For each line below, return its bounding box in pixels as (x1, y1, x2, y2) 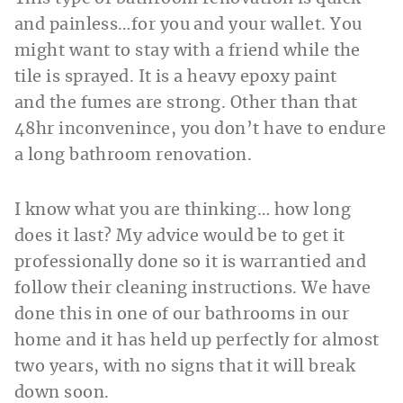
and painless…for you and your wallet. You (14, 16, 363, 33)
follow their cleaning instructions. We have (14, 280, 372, 297)
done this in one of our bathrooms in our (14, 306, 350, 323)
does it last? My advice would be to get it (14, 228, 345, 245)
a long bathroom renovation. (14, 147, 253, 164)
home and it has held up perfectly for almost (14, 332, 380, 349)
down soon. (14, 384, 110, 401)
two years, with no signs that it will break (14, 358, 356, 375)
